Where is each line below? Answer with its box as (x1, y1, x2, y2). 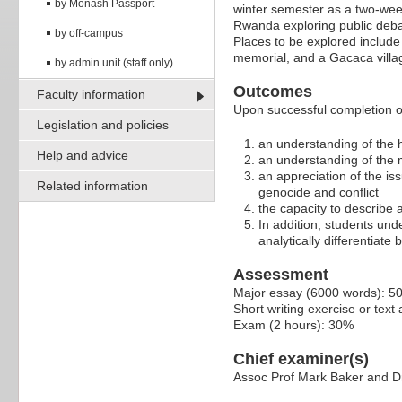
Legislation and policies (37, 117, 169, 132)
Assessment (233, 266, 328, 284)
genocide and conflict (258, 185, 379, 200)
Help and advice (37, 147, 128, 162)
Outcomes (233, 83, 312, 101)
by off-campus (55, 26, 123, 39)
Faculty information (37, 86, 145, 101)
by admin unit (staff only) (55, 56, 173, 69)
